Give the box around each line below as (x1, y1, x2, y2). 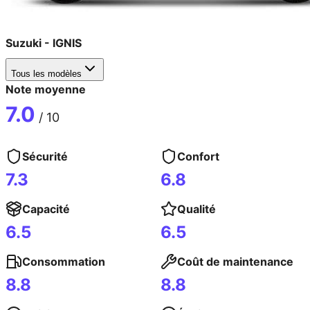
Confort (177, 149, 219, 164)
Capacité (22, 202, 70, 217)
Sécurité (22, 149, 68, 164)
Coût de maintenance (177, 255, 293, 269)
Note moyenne (6, 82, 86, 97)
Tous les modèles (11, 69, 82, 80)
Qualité (177, 202, 216, 217)
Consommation (22, 255, 105, 269)
